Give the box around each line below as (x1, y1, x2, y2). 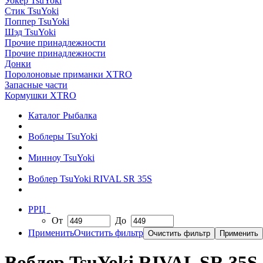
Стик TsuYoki (5, 6, 59, 16)
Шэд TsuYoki (5, 27, 56, 37)
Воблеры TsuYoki (28, 131, 97, 141)
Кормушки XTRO (5, 90, 76, 100)
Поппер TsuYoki (5, 16, 69, 26)
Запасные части (5, 80, 68, 90)
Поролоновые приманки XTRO (5, 69, 132, 79)
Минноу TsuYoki (28, 153, 95, 163)
